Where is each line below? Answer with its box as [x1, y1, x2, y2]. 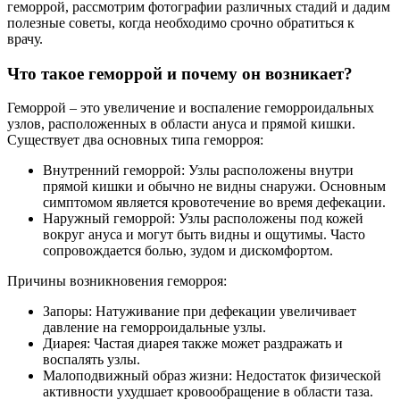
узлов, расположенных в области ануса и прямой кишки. [7, 116, 355, 132]
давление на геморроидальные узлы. [43, 320, 266, 336]
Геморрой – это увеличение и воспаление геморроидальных [7, 100, 374, 116]
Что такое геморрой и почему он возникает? [7, 63, 353, 83]
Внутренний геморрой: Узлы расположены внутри [43, 162, 354, 179]
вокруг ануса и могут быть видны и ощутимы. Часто [43, 227, 365, 243]
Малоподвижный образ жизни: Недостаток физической [43, 368, 381, 384]
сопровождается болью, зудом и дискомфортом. [43, 243, 333, 259]
